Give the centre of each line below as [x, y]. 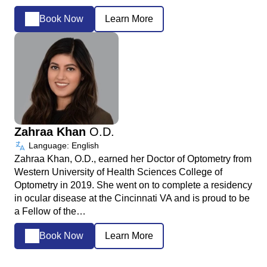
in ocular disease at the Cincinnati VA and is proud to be [132, 198]
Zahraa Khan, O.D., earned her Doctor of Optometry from [133, 159]
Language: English [63, 145]
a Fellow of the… [50, 211]
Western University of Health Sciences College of [118, 172]
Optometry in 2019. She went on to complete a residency [133, 185]
